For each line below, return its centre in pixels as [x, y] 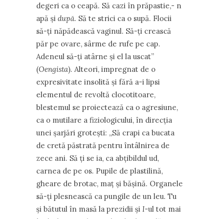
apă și [47, 18]
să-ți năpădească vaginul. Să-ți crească [104, 31]
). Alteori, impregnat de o [112, 69]
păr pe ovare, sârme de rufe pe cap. [98, 44]
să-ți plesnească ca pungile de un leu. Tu [106, 196]
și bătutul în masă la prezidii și [89, 209]
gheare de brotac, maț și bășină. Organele [109, 184]
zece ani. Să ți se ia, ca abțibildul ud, [98, 158]
